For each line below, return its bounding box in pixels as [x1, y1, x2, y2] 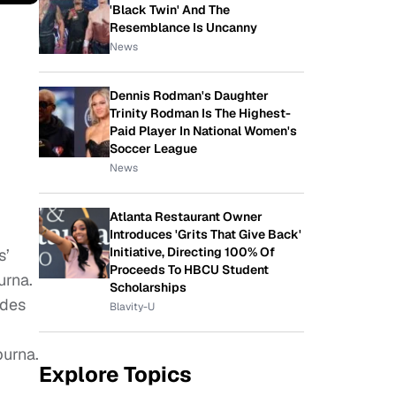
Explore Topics [39, 361, 192, 388]
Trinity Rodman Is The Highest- [110, 105, 291, 121]
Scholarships [110, 279, 187, 295]
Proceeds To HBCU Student [110, 262, 269, 278]
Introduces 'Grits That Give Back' [110, 226, 301, 242]
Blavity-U [110, 300, 155, 314]
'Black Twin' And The [110, 2, 230, 18]
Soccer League [110, 141, 197, 156]
